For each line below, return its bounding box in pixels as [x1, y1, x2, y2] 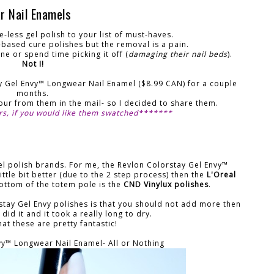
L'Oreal [204, 169, 237, 180]
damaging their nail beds [128, 48, 228, 59]
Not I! [21, 58, 44, 69]
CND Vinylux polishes [123, 179, 209, 190]
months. [17, 87, 50, 98]
